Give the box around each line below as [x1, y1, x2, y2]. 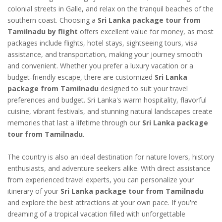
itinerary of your [7, 186, 60, 196]
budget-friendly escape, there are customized [7, 72, 155, 82]
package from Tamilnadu [7, 84, 99, 94]
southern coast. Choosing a [7, 15, 98, 25]
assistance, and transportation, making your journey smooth [7, 50, 202, 59]
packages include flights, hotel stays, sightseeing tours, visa [7, 38, 198, 48]
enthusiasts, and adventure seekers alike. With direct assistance [7, 164, 211, 173]
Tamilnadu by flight [7, 27, 78, 37]
